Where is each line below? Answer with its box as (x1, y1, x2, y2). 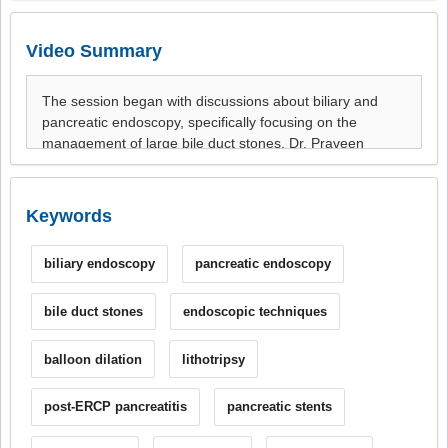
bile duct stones (43, 303, 143, 319)
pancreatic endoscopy (194, 256, 331, 272)
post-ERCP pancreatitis (43, 399, 187, 415)
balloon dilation (43, 351, 142, 367)
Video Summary (26, 41, 162, 61)
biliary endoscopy (43, 256, 155, 272)
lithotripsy (181, 351, 245, 367)
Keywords (26, 206, 112, 226)
